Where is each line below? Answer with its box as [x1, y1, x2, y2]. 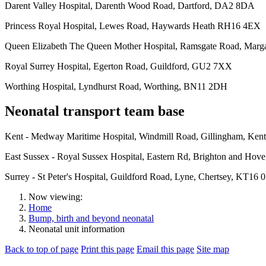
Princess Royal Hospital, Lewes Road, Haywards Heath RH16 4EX [5, 20, 261, 31]
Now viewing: [28, 192, 83, 202]
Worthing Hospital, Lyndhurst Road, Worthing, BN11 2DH [5, 81, 227, 91]
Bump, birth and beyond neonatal [28, 213, 154, 224]
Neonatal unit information [28, 224, 125, 235]
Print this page [81, 244, 134, 255]
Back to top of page [5, 244, 78, 255]
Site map [197, 244, 229, 255]
